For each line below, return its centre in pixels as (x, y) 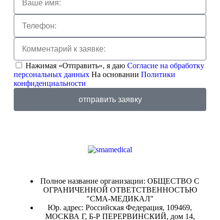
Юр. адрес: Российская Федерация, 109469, (120, 208)
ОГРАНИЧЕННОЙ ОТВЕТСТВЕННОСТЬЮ (120, 190)
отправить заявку (110, 99)
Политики (158, 75)
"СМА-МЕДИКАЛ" (120, 199)
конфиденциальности (50, 83)
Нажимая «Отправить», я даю (76, 66)
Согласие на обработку (166, 66)
